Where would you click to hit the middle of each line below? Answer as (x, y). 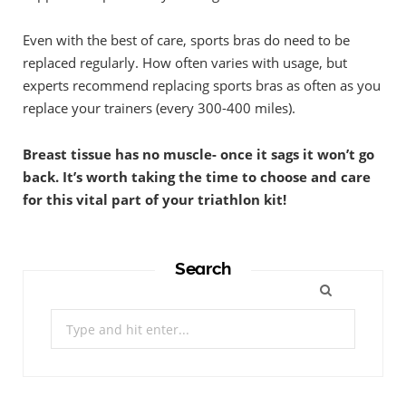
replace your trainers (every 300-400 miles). (159, 107)
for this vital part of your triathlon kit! (155, 199)
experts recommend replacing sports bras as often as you (202, 85)
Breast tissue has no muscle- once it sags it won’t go (198, 154)
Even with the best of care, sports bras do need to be (186, 39)
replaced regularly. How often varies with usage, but (185, 62)
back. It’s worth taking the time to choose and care (197, 176)
